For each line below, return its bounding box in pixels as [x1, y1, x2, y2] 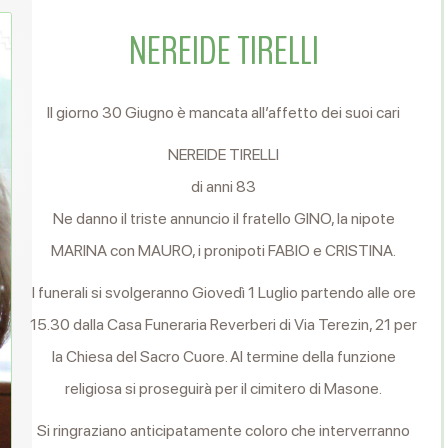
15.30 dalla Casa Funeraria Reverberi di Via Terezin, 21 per [30, 315, 418, 334]
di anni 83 [191, 177, 257, 196]
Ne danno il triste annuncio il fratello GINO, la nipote [52, 209, 395, 228]
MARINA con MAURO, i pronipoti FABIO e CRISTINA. [51, 241, 397, 260]
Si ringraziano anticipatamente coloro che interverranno [37, 421, 411, 440]
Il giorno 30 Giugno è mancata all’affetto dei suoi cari [47, 103, 401, 122]
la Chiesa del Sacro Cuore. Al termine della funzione [51, 347, 396, 366]
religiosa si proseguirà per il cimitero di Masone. [65, 379, 383, 398]
